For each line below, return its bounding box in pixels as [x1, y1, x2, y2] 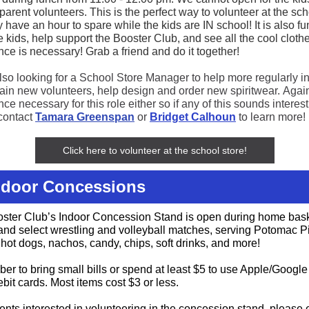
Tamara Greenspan [35, 111, 134, 123]
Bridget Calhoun [150, 111, 236, 123]
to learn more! [236, 111, 306, 123]
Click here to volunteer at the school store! [62, 145, 247, 156]
